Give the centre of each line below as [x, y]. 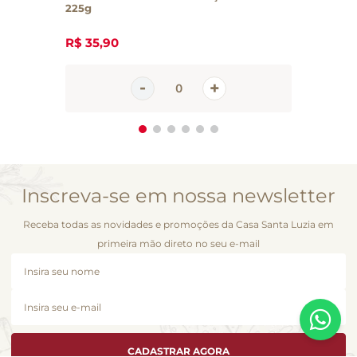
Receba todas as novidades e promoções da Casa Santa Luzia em [178, 224]
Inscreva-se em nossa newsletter [178, 195]
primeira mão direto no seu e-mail [178, 243]
